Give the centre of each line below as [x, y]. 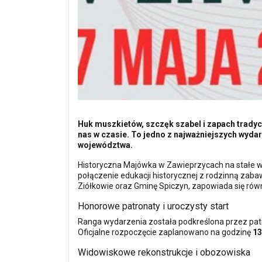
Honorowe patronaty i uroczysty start [153, 206]
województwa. [105, 145]
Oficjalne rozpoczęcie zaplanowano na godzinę [165, 232]
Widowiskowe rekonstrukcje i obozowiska [164, 252]
